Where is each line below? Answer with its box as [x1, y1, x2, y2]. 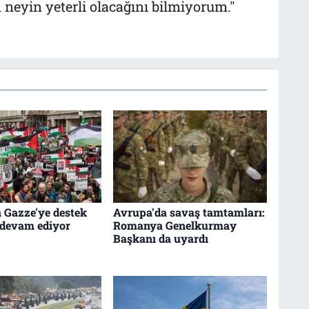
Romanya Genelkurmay [112, 218, 237, 233]
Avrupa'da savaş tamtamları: [112, 205, 265, 220]
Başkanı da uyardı [112, 231, 208, 246]
